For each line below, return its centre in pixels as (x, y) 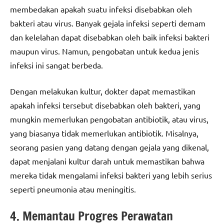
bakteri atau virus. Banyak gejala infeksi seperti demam (108, 23)
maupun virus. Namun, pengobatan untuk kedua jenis (104, 51)
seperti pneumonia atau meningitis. (73, 189)
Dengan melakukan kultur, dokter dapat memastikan (103, 91)
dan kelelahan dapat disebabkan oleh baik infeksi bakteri (110, 37)
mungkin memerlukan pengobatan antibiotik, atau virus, (109, 119)
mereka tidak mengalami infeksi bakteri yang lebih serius (111, 175)
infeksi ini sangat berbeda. (56, 65)
